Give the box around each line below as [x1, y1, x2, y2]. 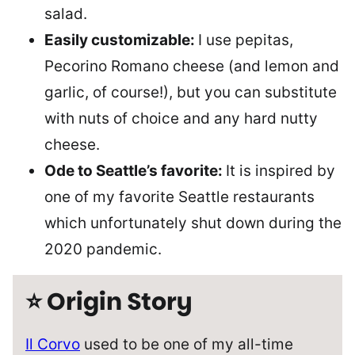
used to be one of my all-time [80, 335, 293, 353]
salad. [44, 5, 87, 23]
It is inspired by [226, 162, 335, 180]
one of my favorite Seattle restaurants [44, 188, 315, 206]
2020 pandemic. [44, 240, 162, 258]
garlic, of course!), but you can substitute [44, 83, 337, 101]
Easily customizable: [44, 31, 198, 49]
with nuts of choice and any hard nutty [44, 109, 318, 128]
